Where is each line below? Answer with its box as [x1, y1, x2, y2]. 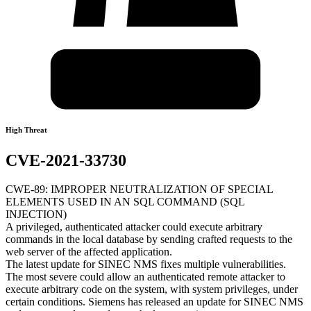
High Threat [6, 125, 47, 134]
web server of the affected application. [6, 246, 172, 258]
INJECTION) [6, 208, 67, 221]
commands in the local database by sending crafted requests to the [6, 233, 292, 246]
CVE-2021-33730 [6, 151, 126, 169]
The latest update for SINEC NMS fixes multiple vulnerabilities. [6, 258, 286, 271]
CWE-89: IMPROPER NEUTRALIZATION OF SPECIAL [6, 183, 273, 196]
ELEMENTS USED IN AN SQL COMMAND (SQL [6, 196, 244, 208]
